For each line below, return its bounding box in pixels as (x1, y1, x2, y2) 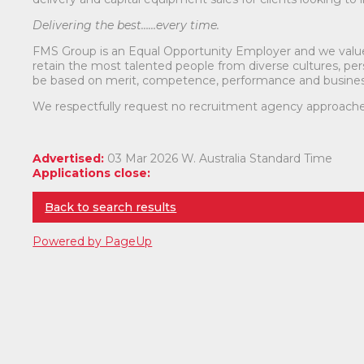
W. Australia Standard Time (181, 150, 333, 166)
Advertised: (32, 150, 105, 166)
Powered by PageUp (32, 233, 153, 249)
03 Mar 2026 (107, 150, 182, 166)
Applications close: (32, 165, 151, 180)
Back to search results (45, 199, 177, 214)
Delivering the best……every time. (32, 17, 220, 32)
